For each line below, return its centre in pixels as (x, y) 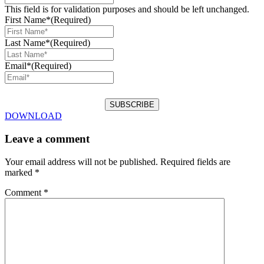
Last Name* (27, 43)
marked (20, 172)
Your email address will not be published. (81, 161)
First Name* (28, 20)
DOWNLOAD (33, 116)
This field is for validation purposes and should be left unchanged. (127, 9)
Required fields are (195, 161)
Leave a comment (47, 138)
